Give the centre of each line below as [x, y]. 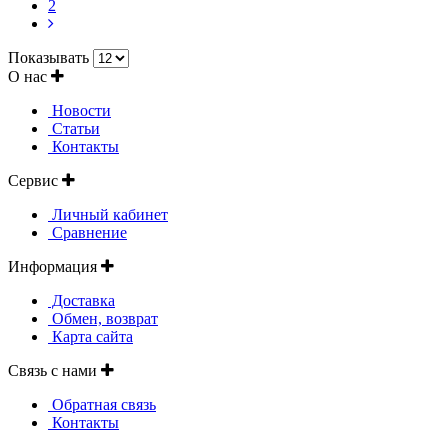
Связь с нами [54, 370]
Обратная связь [102, 404]
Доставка [81, 300]
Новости [79, 110]
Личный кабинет [108, 214]
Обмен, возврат [103, 318]
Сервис [35, 180]
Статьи [74, 128]
